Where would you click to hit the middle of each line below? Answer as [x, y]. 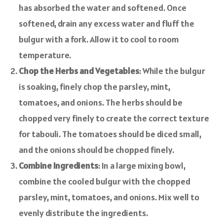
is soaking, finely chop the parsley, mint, [94, 86]
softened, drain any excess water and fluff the [107, 23]
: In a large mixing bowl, [142, 165]
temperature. [45, 55]
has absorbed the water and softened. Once [103, 7]
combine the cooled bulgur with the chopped [105, 181]
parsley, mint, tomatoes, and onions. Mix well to [109, 197]
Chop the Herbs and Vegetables [79, 71]
